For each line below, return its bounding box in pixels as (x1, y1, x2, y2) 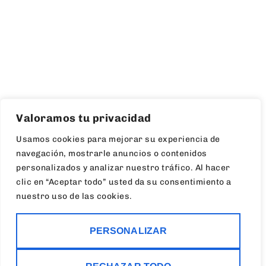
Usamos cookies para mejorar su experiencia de (16, 134, 220, 144)
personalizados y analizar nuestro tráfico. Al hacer (16, 163, 230, 173)
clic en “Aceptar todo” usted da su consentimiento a (16, 177, 232, 187)
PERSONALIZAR (89, 226, 167, 236)
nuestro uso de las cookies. (16, 191, 132, 201)
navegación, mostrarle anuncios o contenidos (16, 148, 207, 159)
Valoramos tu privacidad (16, 112, 151, 125)
